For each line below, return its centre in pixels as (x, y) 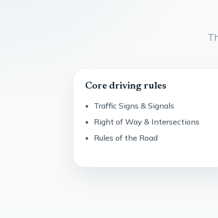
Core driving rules (126, 86)
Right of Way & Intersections (147, 121)
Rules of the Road (126, 137)
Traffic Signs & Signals (134, 106)
